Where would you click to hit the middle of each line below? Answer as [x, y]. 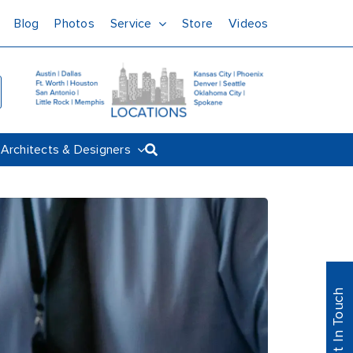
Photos [74, 24]
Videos [249, 24]
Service [131, 24]
